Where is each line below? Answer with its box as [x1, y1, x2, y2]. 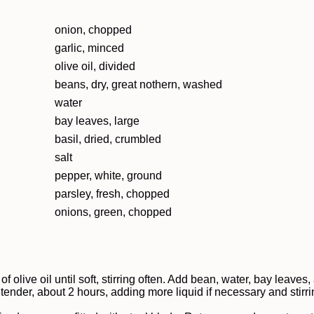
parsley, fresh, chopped [55, 188, 170, 200]
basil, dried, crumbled [55, 133, 161, 145]
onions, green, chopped [55, 206, 172, 218]
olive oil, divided [55, 60, 135, 72]
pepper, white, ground [55, 170, 162, 182]
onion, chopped [55, 24, 132, 36]
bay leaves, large [55, 115, 139, 127]
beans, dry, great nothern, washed [55, 78, 222, 90]
